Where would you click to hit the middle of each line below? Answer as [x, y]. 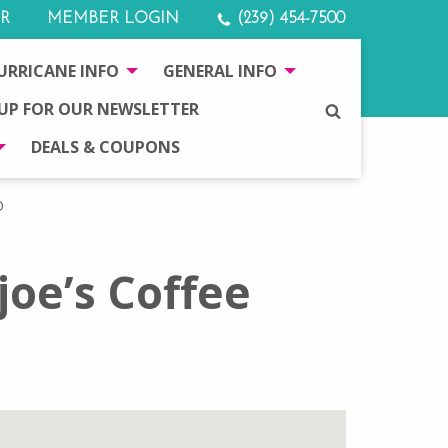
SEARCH [355, 108]
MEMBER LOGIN [113, 19]
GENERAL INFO [220, 70]
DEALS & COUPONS [105, 147]
